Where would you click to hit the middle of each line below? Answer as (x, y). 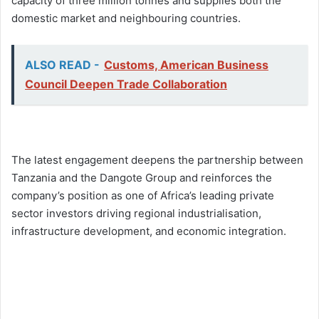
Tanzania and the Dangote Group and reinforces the (142, 177)
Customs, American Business (186, 64)
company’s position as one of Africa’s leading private (143, 195)
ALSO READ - (62, 64)
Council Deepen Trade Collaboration (126, 84)
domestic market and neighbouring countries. (126, 18)
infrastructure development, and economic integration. (149, 231)
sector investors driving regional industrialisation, (136, 213)
